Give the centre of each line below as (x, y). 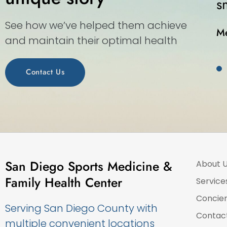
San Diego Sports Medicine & (89, 166)
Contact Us (45, 72)
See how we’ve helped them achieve (96, 25)
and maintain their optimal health (91, 41)
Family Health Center (64, 182)
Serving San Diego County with (81, 208)
